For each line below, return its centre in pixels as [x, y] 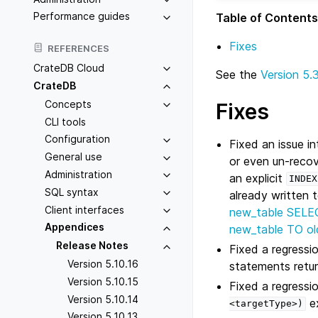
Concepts [68, 104]
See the [238, 74]
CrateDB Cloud [69, 68]
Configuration [77, 139]
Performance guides [82, 16]
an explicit [258, 178]
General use [73, 157]
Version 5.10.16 [103, 263]
